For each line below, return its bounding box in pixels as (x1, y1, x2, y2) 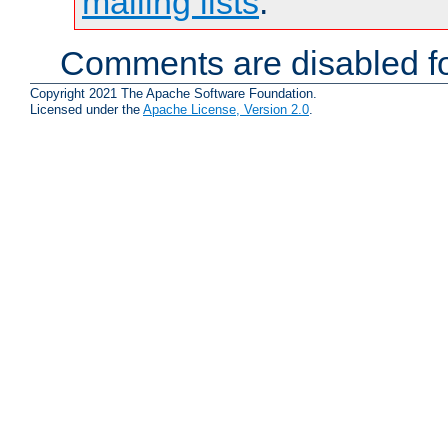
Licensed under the (30, 102, 143, 118)
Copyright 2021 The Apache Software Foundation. (30, 86, 317, 102)
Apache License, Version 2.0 (143, 102, 309, 118)
